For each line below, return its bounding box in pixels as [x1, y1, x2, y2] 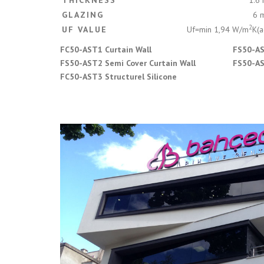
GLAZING [62, 9, 104, 21]
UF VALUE [62, 24, 107, 35]
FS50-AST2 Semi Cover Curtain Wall [60, 58, 196, 69]
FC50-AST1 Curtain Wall [60, 44, 151, 55]
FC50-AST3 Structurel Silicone [60, 71, 177, 82]
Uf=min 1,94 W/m [187, 24, 249, 35]
